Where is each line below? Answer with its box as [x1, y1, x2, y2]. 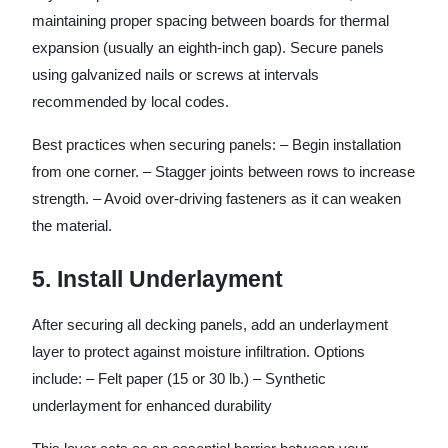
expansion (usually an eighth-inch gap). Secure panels [32, 38, 384, 56]
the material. [32, 216, 112, 234]
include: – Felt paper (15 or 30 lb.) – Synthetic [32, 369, 326, 387]
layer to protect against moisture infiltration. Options [32, 342, 365, 360]
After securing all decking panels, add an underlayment [32, 315, 388, 333]
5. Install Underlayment [32, 265, 283, 292]
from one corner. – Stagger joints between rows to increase [32, 162, 415, 180]
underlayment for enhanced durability [32, 396, 272, 414]
